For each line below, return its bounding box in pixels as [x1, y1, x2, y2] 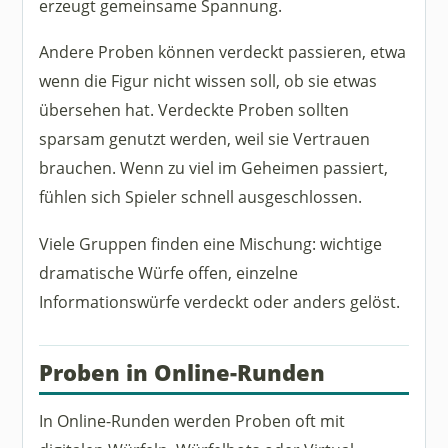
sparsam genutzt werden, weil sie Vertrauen [39, 127, 371, 151]
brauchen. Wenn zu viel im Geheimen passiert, [39, 156, 389, 180]
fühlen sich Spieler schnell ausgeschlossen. [39, 185, 363, 209]
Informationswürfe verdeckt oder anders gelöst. [39, 289, 401, 313]
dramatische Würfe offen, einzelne [39, 260, 299, 284]
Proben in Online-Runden [39, 357, 326, 387]
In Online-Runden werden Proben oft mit [39, 408, 346, 432]
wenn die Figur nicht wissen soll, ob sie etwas [39, 69, 378, 93]
